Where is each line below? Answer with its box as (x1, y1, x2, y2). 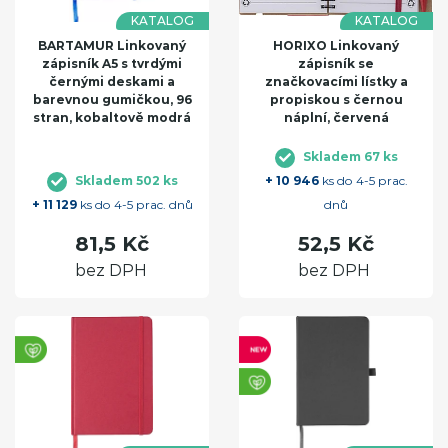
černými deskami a (49, 74, 175, 90)
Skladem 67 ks (302, 149, 398, 165)
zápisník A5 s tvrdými (42, 56, 182, 72)
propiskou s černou (269, 92, 403, 108)
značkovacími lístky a (264, 74, 408, 90)
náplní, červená (283, 110, 389, 126)
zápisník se (298, 56, 374, 72)
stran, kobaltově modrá (33, 110, 191, 126)
